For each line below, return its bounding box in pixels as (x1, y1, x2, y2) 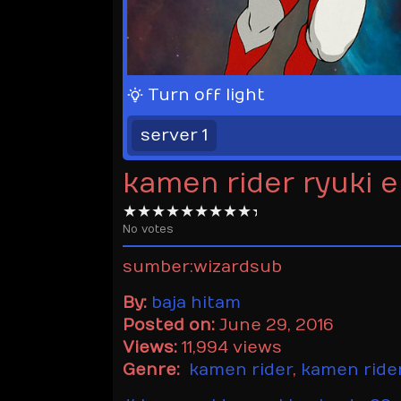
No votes (123, 222, 174, 235)
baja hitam (151, 293, 241, 312)
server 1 (141, 125, 208, 145)
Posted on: (123, 315, 215, 335)
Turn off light (148, 85, 265, 105)
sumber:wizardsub (123, 257, 282, 277)
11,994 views (182, 337, 282, 357)
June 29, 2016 (219, 315, 334, 335)
